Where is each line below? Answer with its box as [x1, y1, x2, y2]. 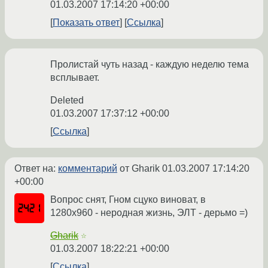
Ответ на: [14, 163, 58, 174]
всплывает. [50, 72, 99, 83]
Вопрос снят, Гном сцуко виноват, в [50, 194, 206, 205]
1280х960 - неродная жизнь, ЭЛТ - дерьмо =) [50, 208, 248, 218]
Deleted [50, 95, 84, 106]
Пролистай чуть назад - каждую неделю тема [50, 59, 249, 70]
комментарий [58, 163, 117, 174]
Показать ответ [53, 17, 120, 28]
